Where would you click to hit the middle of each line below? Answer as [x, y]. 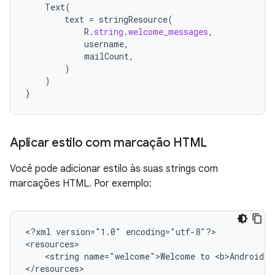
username [104, 44]
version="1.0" [88, 232]
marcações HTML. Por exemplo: [81, 184]
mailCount [107, 56]
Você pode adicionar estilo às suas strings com [114, 169]
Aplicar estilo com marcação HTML [108, 143]
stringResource [133, 19]
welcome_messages [168, 32]
